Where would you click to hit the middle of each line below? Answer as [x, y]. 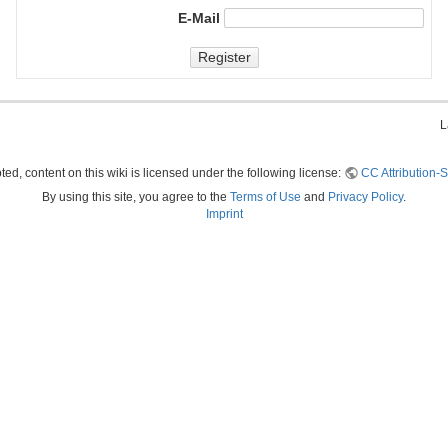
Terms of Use [265, 196]
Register [224, 57]
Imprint [224, 213]
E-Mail [199, 17]
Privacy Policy [365, 196]
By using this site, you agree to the [136, 196]
